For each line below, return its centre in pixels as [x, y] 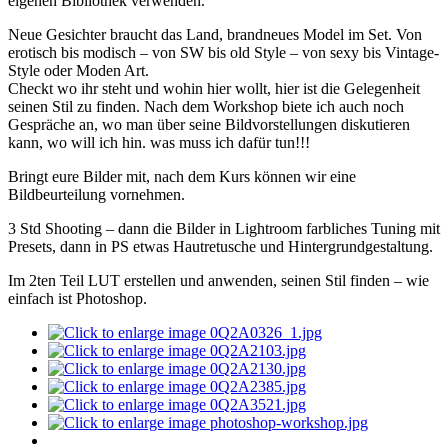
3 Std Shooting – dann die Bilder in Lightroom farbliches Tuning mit [224, 228]
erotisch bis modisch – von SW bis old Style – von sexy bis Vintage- [223, 52]
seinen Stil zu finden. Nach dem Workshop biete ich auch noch [206, 106]
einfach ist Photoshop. [77, 298]
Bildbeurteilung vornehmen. [96, 194]
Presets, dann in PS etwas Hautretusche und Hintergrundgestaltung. [220, 246]
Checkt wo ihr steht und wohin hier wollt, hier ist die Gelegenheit [214, 88]
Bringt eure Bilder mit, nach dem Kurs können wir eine [182, 176]
